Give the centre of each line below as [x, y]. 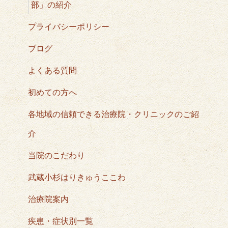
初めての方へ [52, 92]
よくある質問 [52, 70]
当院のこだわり [56, 155]
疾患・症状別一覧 [61, 221]
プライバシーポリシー [69, 27]
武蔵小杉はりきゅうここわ [77, 177]
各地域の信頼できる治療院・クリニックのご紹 [113, 114]
